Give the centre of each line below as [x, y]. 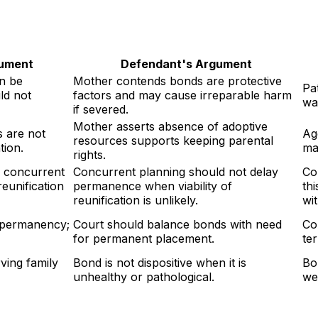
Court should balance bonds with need [177, 224]
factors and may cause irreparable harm [182, 95]
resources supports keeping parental [173, 140]
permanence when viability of [153, 186]
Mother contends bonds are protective [177, 81]
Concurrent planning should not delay [176, 171]
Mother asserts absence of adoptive [170, 126]
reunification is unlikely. [136, 200]
